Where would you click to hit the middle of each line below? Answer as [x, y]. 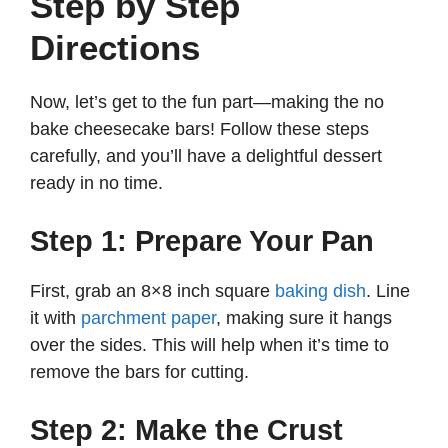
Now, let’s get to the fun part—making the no [207, 102]
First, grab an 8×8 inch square [152, 291]
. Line [388, 291]
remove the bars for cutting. [139, 372]
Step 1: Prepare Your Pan [202, 241]
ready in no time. [96, 183]
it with [55, 318]
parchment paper [148, 318]
